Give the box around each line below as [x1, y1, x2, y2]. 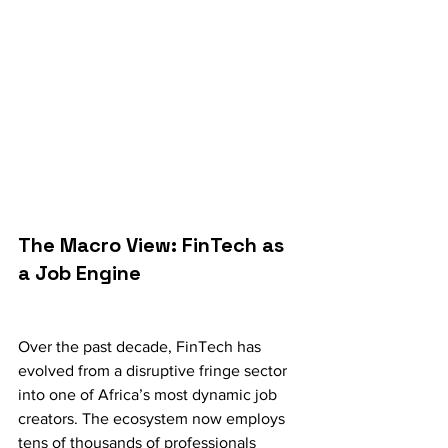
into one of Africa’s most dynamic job [18, 386, 281, 404]
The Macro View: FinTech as [18, 232, 289, 259]
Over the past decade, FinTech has [18, 338, 265, 356]
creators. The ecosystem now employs [18, 410, 289, 428]
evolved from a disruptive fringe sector [18, 362, 291, 380]
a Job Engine [18, 260, 141, 287]
